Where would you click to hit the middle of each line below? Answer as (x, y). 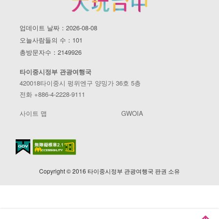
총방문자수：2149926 (51, 52)
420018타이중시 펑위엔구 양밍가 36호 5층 (80, 83)
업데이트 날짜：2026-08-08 (58, 28)
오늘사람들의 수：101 (51, 40)
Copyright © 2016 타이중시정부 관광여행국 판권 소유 (109, 171)
